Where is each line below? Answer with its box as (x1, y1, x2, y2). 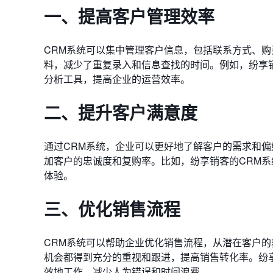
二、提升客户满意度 (44, 100, 197, 125)
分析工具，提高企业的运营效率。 (44, 72, 190, 86)
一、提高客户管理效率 (44, 4, 214, 29)
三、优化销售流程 (44, 196, 180, 221)
